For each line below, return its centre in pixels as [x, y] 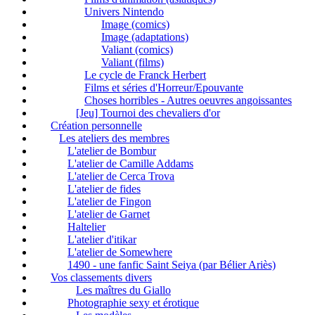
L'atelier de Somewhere [120, 252]
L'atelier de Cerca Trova [121, 176]
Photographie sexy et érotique [133, 302]
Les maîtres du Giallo [123, 290]
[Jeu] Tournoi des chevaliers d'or [148, 112]
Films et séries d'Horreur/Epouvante [164, 87]
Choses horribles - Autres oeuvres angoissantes [188, 100]
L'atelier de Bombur [112, 150]
